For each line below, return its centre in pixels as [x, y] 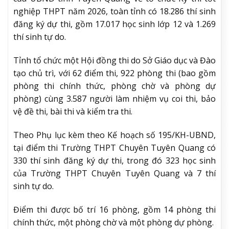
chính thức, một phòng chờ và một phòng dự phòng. [113, 222]
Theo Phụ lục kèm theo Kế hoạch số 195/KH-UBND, [114, 135]
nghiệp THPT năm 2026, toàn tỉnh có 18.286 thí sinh [114, 12]
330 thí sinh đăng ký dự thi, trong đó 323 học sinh [114, 160]
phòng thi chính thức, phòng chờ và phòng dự [114, 86]
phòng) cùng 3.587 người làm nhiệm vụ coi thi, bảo [114, 99]
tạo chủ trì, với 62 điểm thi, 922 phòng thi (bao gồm [114, 73]
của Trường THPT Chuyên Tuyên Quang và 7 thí [114, 173]
